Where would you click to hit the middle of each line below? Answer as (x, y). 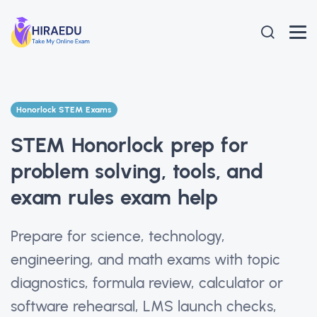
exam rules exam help (114, 197)
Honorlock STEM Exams (64, 110)
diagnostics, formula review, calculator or (147, 282)
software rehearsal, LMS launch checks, (144, 306)
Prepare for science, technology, (118, 236)
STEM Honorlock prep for (129, 144)
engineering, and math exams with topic (145, 259)
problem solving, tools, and (137, 171)
